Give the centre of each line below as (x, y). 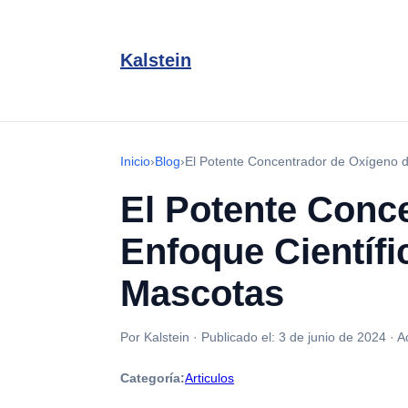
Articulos (209, 378)
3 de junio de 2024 (332, 337)
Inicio (135, 161)
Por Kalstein (155, 337)
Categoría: (153, 378)
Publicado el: (240, 337)
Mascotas (202, 293)
